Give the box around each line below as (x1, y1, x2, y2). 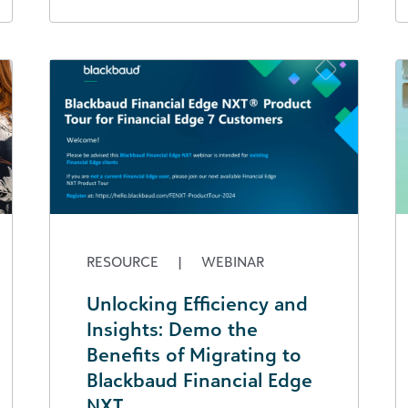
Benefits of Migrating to (87, 342, 301, 366)
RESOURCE (87, 251, 162, 270)
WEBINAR (198, 251, 264, 270)
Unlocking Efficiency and (87, 291, 308, 315)
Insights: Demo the (87, 316, 258, 341)
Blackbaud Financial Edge (87, 367, 312, 392)
